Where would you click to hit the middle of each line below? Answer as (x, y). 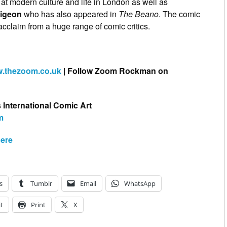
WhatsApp (140, 184)
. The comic (179, 14)
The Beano (139, 14)
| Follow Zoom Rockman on (115, 71)
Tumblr (41, 184)
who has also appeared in (70, 14)
